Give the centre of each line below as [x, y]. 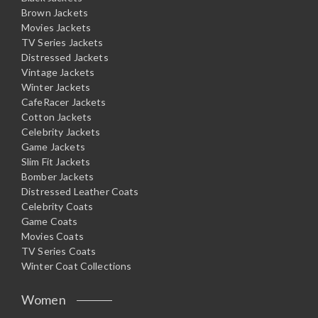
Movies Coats [53, 236]
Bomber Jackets [58, 177]
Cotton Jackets [57, 117]
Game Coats [50, 221]
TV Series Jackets [62, 43]
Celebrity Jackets [61, 132]
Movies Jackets [56, 28]
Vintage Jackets [58, 72]
